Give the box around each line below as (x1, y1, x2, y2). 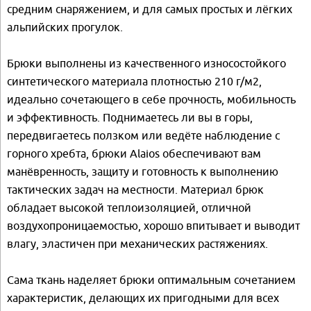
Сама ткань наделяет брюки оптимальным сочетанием (7, 273, 296, 286)
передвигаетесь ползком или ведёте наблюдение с (7, 128, 280, 142)
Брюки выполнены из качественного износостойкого (7, 56, 286, 69)
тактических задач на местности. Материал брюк (7, 183, 264, 196)
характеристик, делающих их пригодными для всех (7, 291, 279, 304)
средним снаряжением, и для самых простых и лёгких (7, 2, 292, 15)
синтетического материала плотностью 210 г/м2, (7, 74, 262, 87)
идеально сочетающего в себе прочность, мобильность (7, 92, 296, 106)
